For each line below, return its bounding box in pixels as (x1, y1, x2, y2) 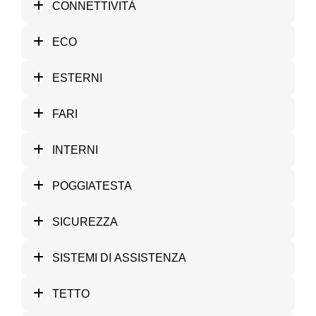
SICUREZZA (52, 215, 118, 228)
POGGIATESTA (52, 179, 132, 192)
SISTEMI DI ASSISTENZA (52, 251, 186, 264)
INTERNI (52, 143, 98, 156)
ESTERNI (52, 71, 102, 84)
